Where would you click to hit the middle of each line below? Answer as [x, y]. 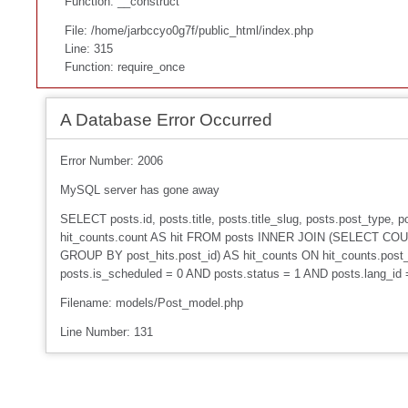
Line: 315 [89, 48]
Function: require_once [125, 66]
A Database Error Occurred [166, 119]
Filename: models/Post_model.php [152, 302]
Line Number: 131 [107, 331]
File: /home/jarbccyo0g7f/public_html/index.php [189, 30]
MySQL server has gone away [140, 189]
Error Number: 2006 [112, 160]
